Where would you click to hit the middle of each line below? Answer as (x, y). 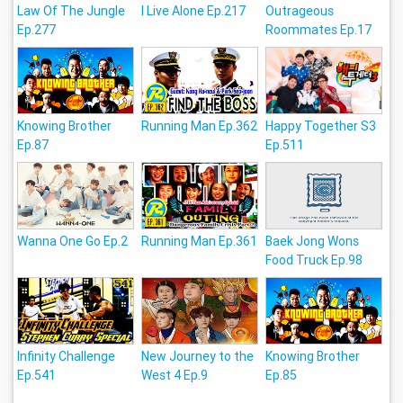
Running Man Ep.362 (200, 126)
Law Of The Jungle (72, 11)
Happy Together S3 (321, 126)
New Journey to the (198, 357)
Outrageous (300, 11)
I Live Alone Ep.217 (194, 11)
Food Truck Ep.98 (314, 260)
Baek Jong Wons (312, 242)
